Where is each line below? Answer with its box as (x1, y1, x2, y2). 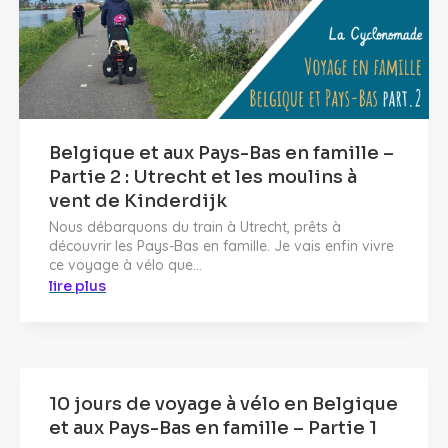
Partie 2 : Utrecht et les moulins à (49, 165, 357, 188)
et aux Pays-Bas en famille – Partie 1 (49, 417, 377, 440)
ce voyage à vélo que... (49, 255, 202, 274)
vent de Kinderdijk (49, 189, 227, 212)
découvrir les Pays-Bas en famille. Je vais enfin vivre (49, 236, 394, 255)
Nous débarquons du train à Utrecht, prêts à (49, 217, 341, 236)
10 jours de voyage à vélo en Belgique (49, 393, 398, 416)
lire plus (49, 276, 106, 295)
